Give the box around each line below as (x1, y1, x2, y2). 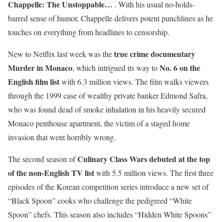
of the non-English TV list (8, 167, 94, 179)
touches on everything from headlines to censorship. (8, 27, 169, 38)
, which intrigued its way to (72, 62, 160, 73)
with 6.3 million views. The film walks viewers (59, 76, 209, 87)
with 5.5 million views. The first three (94, 167, 214, 178)
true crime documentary (114, 48, 195, 60)
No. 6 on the (160, 62, 200, 74)
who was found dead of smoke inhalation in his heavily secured (8, 104, 206, 115)
